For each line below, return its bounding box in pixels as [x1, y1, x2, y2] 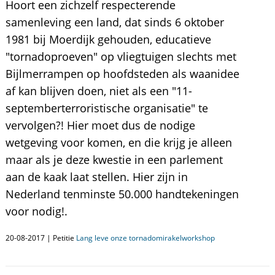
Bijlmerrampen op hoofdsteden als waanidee [5, 66, 239, 81]
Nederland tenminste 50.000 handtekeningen [5, 187, 239, 201]
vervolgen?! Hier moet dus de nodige [5, 118, 195, 133]
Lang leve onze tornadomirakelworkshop [76, 233, 215, 243]
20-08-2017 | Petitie [5, 233, 76, 243]
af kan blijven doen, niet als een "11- [5, 83, 192, 98]
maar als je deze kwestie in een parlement [5, 152, 223, 167]
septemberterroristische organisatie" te [5, 101, 208, 115]
